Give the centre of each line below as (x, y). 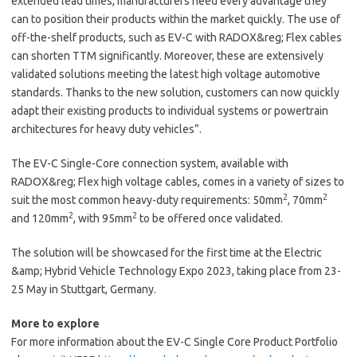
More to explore (55, 323)
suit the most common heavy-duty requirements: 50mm (147, 200)
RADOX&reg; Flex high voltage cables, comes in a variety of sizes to (178, 181)
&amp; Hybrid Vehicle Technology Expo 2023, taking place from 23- (176, 271)
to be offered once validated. (210, 218)
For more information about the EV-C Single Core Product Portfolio (175, 341)
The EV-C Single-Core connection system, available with (150, 163)
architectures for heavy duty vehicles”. (106, 129)
